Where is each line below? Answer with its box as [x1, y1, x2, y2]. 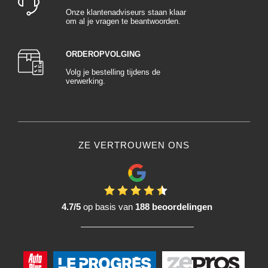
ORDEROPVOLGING [66, 49, 141, 59]
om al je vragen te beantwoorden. [66, 16, 181, 26]
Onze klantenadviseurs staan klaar [66, 7, 186, 17]
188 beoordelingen [135, 201, 212, 212]
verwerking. [66, 76, 105, 86]
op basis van [81, 201, 135, 212]
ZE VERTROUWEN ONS [78, 139, 190, 150]
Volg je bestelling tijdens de [66, 67, 160, 77]
